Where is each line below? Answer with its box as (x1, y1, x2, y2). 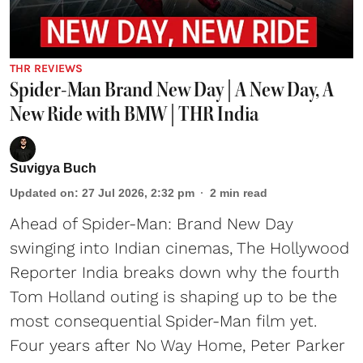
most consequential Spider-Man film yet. (10, 311, 317, 331)
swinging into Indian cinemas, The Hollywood (10, 238, 349, 258)
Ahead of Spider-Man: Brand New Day (10, 214, 293, 234)
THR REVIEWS (10, 62, 83, 76)
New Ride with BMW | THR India (10, 101, 258, 127)
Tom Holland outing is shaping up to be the (10, 287, 337, 307)
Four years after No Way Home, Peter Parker (10, 335, 345, 356)
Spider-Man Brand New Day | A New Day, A (10, 77, 334, 103)
